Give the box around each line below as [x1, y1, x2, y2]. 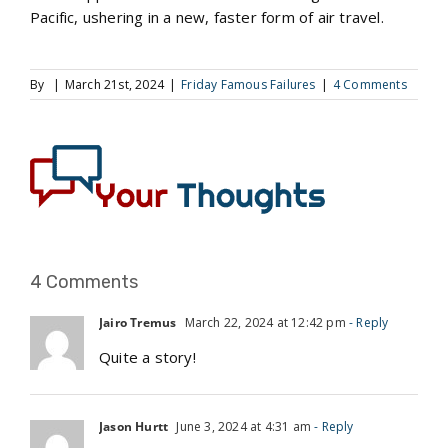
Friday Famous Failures [181, 75, 316, 93]
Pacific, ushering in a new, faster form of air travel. [30, 6, 384, 27]
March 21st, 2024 [64, 75, 165, 93]
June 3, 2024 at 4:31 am [173, 417, 312, 435]
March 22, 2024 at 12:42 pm [181, 313, 346, 331]
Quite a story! [99, 346, 196, 367]
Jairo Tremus [99, 313, 177, 331]
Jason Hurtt [99, 417, 169, 435]
